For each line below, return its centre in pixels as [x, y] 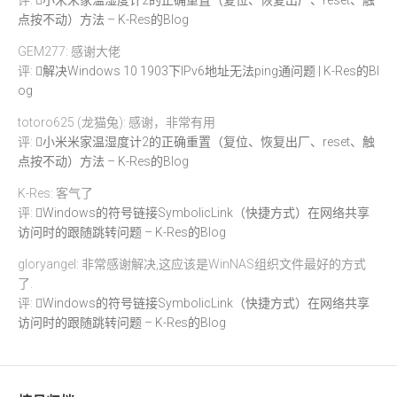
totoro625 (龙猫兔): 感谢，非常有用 [117, 122]
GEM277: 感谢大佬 [69, 51]
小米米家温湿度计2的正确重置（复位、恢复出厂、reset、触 [209, 141]
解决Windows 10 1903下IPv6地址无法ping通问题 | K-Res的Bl [211, 70]
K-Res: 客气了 [55, 193]
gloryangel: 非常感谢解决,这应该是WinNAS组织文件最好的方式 [192, 264]
